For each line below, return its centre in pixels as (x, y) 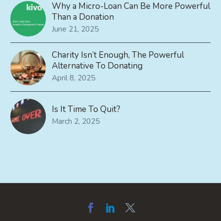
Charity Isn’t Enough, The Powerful (118, 55)
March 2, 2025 (76, 122)
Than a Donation (83, 17)
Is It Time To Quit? (86, 110)
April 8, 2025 (74, 78)
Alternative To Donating (97, 66)
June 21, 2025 (75, 29)
